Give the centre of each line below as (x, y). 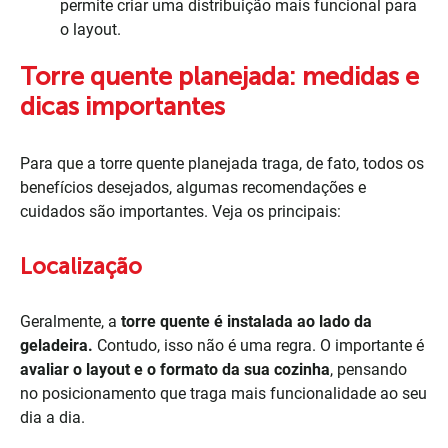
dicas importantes (122, 106)
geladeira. (56, 345)
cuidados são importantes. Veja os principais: (180, 211)
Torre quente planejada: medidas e (219, 76)
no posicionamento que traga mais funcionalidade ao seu (223, 393)
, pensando (368, 369)
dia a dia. (52, 417)
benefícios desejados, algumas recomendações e (193, 187)
